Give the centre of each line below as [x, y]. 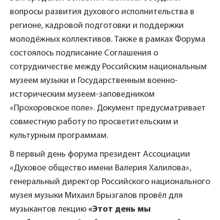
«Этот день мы [120, 209]
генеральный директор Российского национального [110, 182]
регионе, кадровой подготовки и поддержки [97, 26]
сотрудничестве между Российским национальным [108, 67]
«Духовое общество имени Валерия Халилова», [101, 168]
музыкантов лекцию [49, 209]
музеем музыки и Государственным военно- [94, 81]
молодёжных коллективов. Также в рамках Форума [108, 39]
